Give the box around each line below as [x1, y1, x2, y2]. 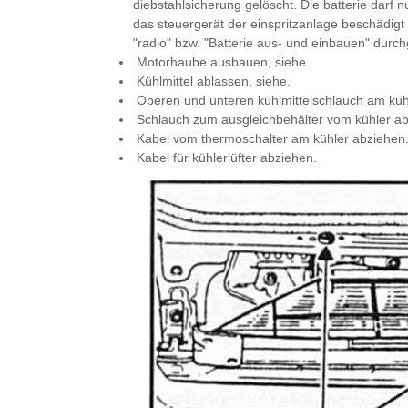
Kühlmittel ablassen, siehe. [133, 74, 291, 88]
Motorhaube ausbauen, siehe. [133, 55, 310, 69]
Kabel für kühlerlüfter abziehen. [133, 150, 317, 165]
